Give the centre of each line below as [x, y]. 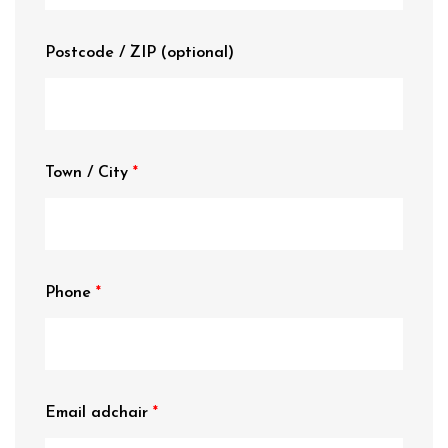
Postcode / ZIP [103, 53]
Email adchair [99, 413]
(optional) [197, 53]
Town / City [89, 173]
